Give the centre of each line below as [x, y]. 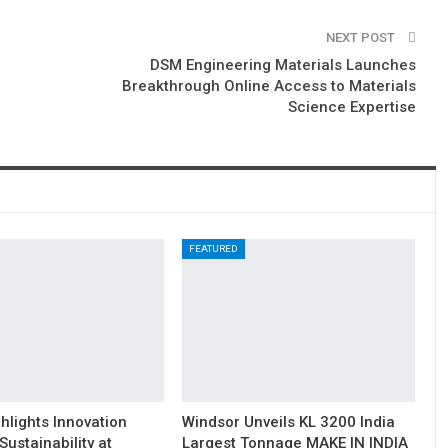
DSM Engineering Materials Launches [283, 64]
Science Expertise [352, 106]
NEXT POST [362, 37]
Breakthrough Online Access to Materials [269, 85]
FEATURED [213, 248]
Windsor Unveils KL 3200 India [288, 422]
